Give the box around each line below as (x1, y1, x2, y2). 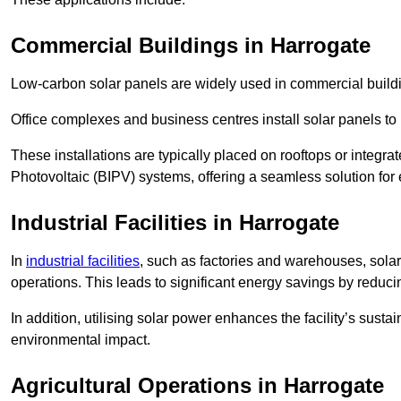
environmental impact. (11, 331, 150, 347)
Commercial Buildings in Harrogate (11, 32, 371, 57)
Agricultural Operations (11, 372, 252, 397)
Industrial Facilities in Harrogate (11, 209, 339, 235)
